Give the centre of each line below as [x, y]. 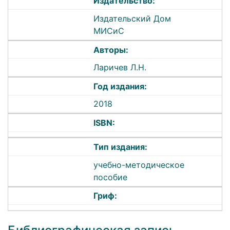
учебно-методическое [139, 165]
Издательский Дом [132, 19]
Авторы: [111, 50]
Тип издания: [121, 147]
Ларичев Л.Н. [120, 68]
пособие [111, 177]
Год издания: [120, 86]
